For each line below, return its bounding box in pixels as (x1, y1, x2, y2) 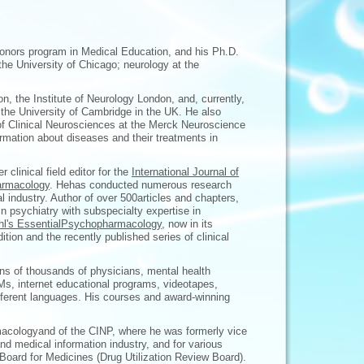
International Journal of (132, 166, 239, 178)
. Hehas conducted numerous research (50, 179, 232, 191)
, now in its (162, 218, 213, 230)
